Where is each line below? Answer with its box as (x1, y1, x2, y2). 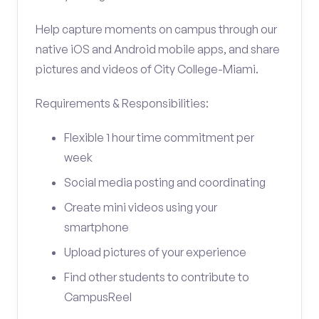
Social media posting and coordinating (64, 175, 266, 189)
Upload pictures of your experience (64, 245, 246, 259)
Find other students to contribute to (64, 270, 249, 284)
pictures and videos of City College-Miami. (36, 62, 258, 76)
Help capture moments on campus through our (36, 22, 277, 36)
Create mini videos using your (64, 200, 217, 214)
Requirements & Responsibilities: (36, 96, 209, 110)
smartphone (64, 220, 129, 234)
